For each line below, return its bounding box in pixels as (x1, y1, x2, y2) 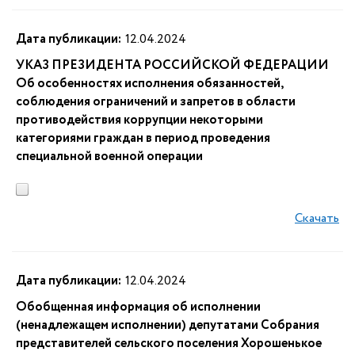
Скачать (295, 209, 339, 227)
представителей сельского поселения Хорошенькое (16, 334, 322, 353)
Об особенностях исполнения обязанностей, (16, 74, 283, 93)
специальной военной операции (16, 147, 203, 166)
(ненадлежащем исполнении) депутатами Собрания (16, 316, 319, 334)
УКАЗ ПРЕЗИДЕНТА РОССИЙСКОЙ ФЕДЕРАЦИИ (16, 56, 329, 74)
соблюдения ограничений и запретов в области (16, 93, 296, 111)
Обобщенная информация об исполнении (16, 298, 261, 316)
